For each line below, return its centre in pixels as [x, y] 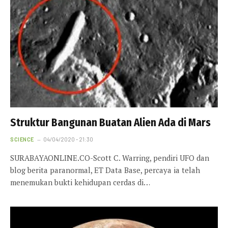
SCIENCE [22, 139]
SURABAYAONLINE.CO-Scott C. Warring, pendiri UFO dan [110, 158]
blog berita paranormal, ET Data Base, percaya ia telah [105, 170]
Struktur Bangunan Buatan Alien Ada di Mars [110, 123]
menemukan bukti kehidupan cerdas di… [80, 182]
